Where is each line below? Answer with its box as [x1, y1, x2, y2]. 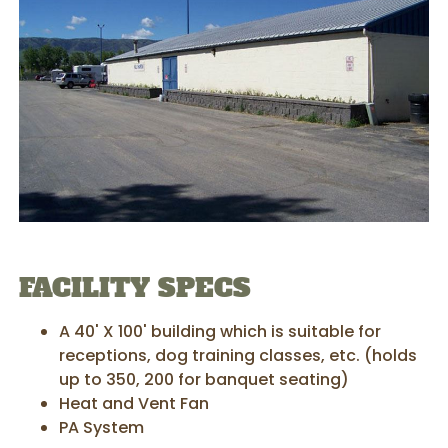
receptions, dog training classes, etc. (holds [59, 344, 418, 368]
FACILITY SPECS [19, 270, 252, 307]
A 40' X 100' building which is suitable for [59, 320, 382, 344]
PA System [59, 416, 145, 440]
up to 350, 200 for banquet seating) [59, 368, 350, 392]
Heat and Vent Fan [59, 392, 210, 416]
